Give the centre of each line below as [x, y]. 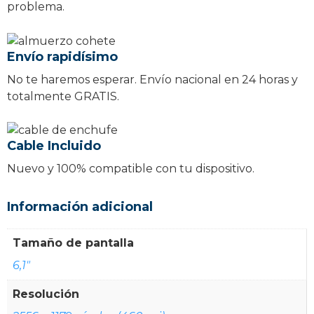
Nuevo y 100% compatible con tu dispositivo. [131, 169]
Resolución [46, 294]
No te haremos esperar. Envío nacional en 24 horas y [152, 79]
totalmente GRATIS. [63, 96]
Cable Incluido [54, 146]
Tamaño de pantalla [73, 243]
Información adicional [80, 207]
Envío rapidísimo [62, 56]
